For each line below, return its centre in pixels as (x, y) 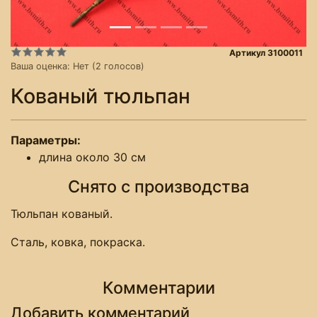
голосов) (123, 66)
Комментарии (158, 287)
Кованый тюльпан (100, 96)
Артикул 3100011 (266, 52)
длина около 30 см (92, 157)
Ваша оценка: (42, 66)
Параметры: (47, 140)
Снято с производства (158, 186)
